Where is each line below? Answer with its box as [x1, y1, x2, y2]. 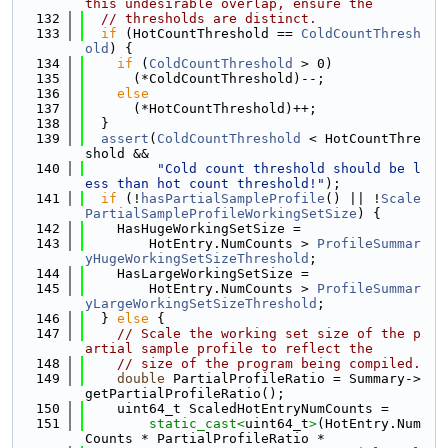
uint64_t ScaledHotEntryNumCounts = [85, 401, 389, 416]
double [117, 371, 165, 386]
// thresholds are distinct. [101, 11, 317, 26]
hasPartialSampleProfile [141, 191, 325, 206]
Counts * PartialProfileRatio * [85, 431, 325, 446]
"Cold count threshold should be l [157, 161, 421, 176]
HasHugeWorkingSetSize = [85, 221, 301, 236]
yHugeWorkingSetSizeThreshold [85, 251, 309, 266]
